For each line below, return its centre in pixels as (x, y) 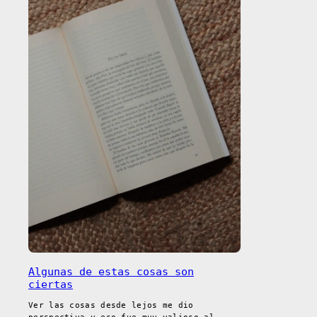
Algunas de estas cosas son (111, 271)
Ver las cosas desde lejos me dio (111, 306)
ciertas (51, 284)
